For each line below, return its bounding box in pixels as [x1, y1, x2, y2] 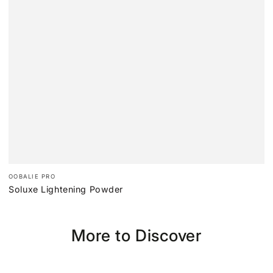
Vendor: [8, 167, 43, 178]
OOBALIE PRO [9, 173, 55, 180]
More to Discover [71, 225, 202, 245]
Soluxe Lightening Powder [9, 183, 123, 194]
